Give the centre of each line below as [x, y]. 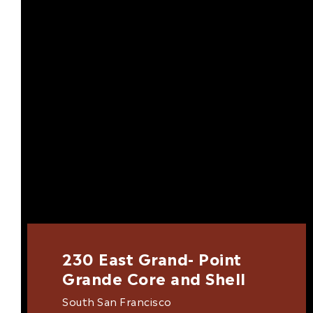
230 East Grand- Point [152, 257]
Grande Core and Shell [154, 277]
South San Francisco [117, 300]
